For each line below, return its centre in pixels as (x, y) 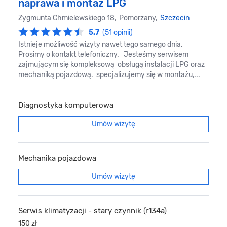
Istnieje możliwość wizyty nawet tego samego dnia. (101, 44)
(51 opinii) (118, 32)
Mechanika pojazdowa (57, 158)
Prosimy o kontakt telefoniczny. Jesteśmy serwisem (103, 54)
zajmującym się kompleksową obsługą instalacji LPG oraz (111, 64)
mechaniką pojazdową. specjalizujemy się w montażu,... (109, 74)
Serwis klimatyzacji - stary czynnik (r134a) (92, 211)
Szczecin (175, 18)
